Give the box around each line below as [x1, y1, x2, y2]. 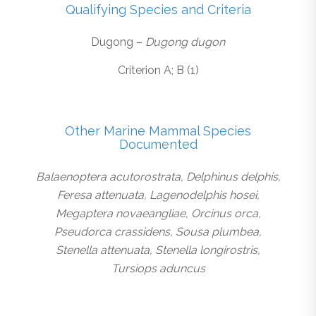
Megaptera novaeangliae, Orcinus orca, [55, 206, 261, 220]
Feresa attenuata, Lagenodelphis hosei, [56, 188, 260, 202]
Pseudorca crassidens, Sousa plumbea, [54, 224, 262, 238]
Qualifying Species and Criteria [65, 2, 251, 18]
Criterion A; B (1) [117, 63, 199, 77]
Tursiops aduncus [111, 261, 205, 275]
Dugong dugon [145, 35, 225, 49]
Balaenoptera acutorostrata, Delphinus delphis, [35, 169, 281, 183]
